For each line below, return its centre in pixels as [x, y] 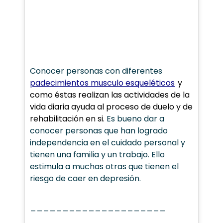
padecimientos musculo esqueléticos [103, 83]
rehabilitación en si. [67, 118]
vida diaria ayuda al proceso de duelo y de [111, 107]
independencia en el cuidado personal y [108, 142]
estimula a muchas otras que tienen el [105, 166]
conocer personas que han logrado [99, 130]
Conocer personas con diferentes [96, 71]
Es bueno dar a [135, 118]
